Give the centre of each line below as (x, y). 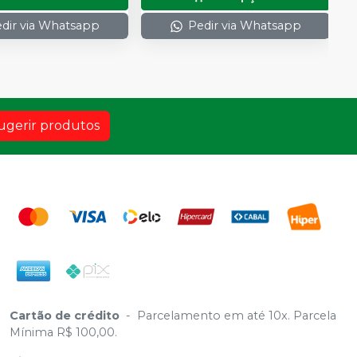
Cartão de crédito (65, 315)
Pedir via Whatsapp (244, 26)
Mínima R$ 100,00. (63, 332)
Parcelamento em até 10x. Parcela (237, 315)
